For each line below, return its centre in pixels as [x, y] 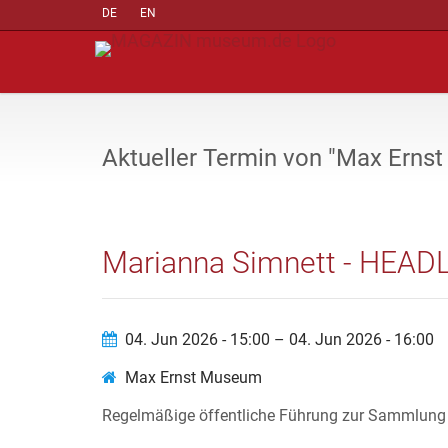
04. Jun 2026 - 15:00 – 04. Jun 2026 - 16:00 [279, 339]
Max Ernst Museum [193, 377]
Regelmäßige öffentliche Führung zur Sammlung [274, 415]
